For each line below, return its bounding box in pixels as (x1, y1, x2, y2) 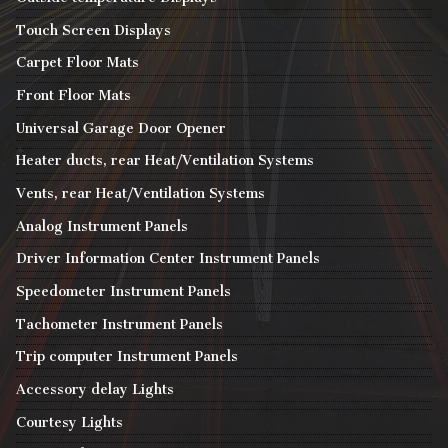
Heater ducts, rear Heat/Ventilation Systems (16, 152, 314, 170)
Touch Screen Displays (16, 21, 171, 39)
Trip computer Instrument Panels (16, 348, 238, 366)
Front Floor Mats (16, 86, 131, 104)
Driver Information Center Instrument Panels (16, 250, 320, 268)
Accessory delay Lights (16, 380, 174, 398)
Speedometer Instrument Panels (16, 282, 231, 300)
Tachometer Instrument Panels (16, 315, 223, 333)
